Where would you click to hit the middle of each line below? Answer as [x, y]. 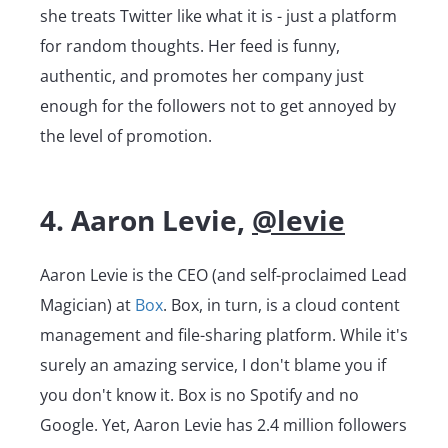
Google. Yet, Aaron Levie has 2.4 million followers [223, 425]
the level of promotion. [126, 136]
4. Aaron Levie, [146, 220]
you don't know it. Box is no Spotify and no [199, 395]
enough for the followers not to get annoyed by [218, 106]
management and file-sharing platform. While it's [224, 335]
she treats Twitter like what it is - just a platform [218, 16]
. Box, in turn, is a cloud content [281, 305]
